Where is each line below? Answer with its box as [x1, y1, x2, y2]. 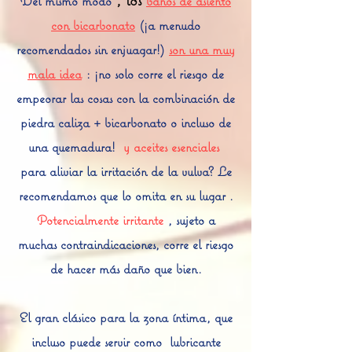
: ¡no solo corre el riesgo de [86, 65, 224, 82]
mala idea [27, 65, 82, 82]
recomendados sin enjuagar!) [16, 41, 164, 58]
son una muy [169, 41, 235, 58]
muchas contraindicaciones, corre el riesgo [18, 236, 233, 253]
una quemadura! [28, 138, 115, 156]
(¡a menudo [140, 16, 200, 34]
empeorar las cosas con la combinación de [16, 90, 235, 107]
